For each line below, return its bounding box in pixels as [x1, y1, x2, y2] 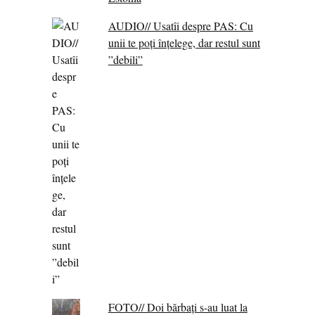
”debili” [108, 51, 143, 67]
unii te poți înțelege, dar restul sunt [108, 34, 260, 50]
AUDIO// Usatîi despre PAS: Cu [108, 18, 253, 33]
